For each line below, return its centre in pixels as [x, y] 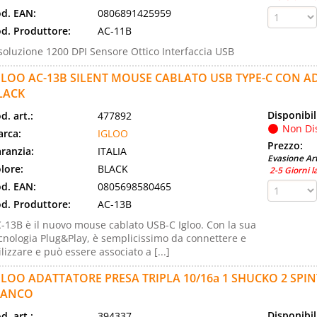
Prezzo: [287, 145]
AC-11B [114, 31]
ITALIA [112, 151]
